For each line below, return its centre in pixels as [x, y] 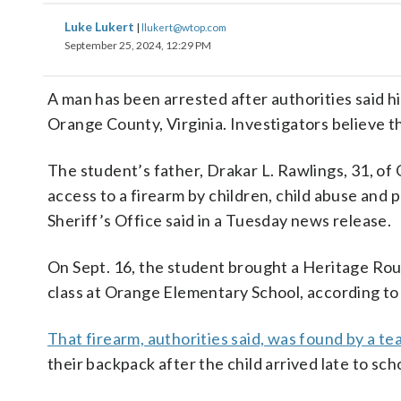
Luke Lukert [101, 26]
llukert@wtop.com [184, 27]
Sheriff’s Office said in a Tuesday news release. [220, 220]
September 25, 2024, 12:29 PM [138, 45]
